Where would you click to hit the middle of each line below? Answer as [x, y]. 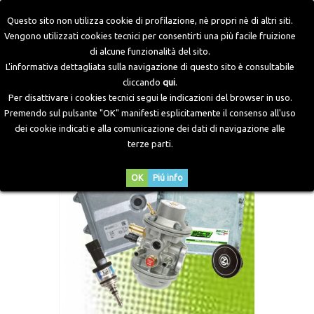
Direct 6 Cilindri [47, 75]
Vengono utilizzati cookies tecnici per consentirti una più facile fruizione [150, 36]
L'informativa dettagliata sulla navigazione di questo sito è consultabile [150, 67]
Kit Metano [78, 60]
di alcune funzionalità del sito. [150, 51]
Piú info [168, 178]
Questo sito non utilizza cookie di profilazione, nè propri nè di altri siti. [150, 20]
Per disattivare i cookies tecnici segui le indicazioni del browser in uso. [150, 97]
